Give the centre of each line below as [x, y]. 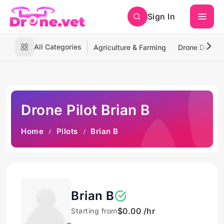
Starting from [94, 211]
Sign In [161, 16]
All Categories [58, 47]
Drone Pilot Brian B [85, 110]
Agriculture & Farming [130, 47]
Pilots [67, 131]
